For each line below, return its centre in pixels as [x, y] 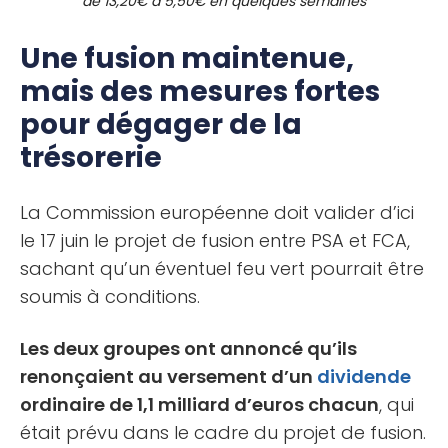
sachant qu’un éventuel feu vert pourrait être [222, 268]
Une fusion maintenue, [187, 58]
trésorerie [91, 157]
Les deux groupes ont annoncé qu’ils [188, 348]
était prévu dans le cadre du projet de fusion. [223, 432]
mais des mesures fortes [200, 91]
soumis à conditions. [110, 296]
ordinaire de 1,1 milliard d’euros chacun [199, 404]
